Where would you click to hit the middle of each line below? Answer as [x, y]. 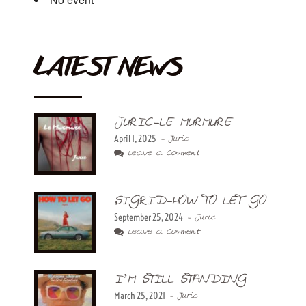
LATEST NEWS [109, 69]
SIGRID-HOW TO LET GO [190, 200]
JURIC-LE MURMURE [173, 122]
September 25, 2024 [149, 217]
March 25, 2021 [140, 295]
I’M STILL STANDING [180, 279]
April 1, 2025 [135, 138]
